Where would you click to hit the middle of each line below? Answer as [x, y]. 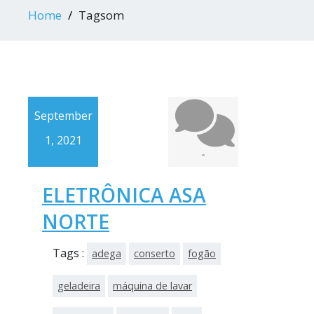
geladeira [79, 286]
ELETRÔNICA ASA [124, 195]
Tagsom [101, 15]
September [63, 116]
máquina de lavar [152, 286]
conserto [155, 253]
